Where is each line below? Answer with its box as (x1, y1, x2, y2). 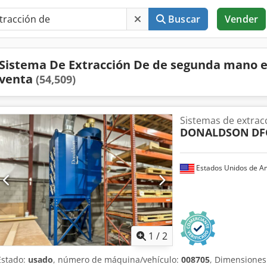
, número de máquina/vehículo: (53, 254, 181, 266)
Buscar (168, 13, 201, 26)
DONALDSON (179, 125, 249, 139)
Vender (225, 13, 258, 26)
